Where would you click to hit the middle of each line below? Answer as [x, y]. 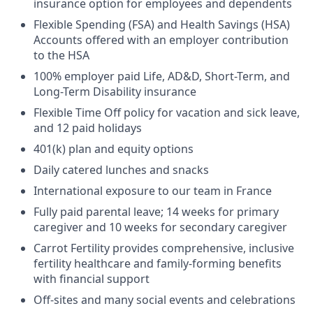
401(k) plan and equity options [114, 148]
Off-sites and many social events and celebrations [165, 299]
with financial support [92, 278]
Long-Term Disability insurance [115, 91]
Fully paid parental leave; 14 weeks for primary [156, 211]
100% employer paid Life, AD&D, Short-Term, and [162, 76]
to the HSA [61, 55]
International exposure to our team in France [153, 190]
